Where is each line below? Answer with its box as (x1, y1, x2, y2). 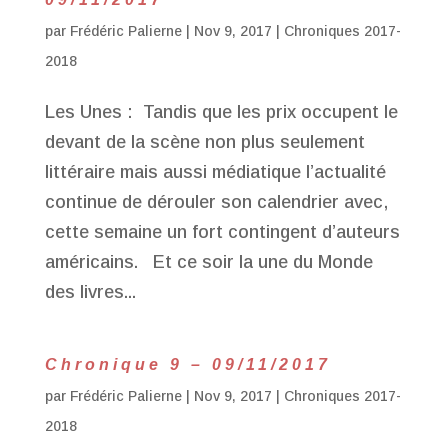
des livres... (44, 282, 136, 302)
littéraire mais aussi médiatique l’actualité (44, 162, 386, 182)
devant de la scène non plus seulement (44, 132, 365, 152)
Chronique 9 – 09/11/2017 (44, 356, 331, 373)
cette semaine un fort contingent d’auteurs (44, 222, 400, 242)
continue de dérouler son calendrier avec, (44, 192, 388, 212)
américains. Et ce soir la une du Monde (44, 252, 373, 272)
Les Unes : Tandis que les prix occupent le (44, 102, 398, 122)
